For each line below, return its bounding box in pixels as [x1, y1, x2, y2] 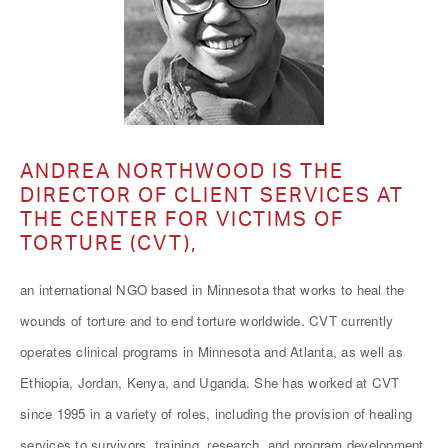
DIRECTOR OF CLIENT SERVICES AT [20, 182, 404, 207]
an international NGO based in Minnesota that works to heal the [20, 280, 405, 299]
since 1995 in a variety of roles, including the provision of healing [20, 404, 412, 423]
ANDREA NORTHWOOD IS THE [20, 158, 344, 183]
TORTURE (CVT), [20, 230, 197, 255]
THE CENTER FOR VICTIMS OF [20, 206, 344, 231]
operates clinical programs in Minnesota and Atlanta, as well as [20, 342, 403, 361]
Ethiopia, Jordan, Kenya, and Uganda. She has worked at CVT [20, 373, 400, 392]
